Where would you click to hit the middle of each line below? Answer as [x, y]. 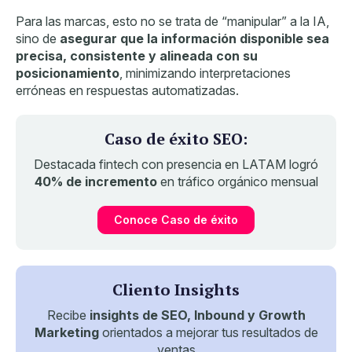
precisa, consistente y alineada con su [137, 55]
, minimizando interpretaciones [205, 73]
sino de [38, 38]
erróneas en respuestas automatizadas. [127, 90]
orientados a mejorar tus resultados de [208, 332]
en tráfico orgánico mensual [237, 181]
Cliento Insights [176, 289]
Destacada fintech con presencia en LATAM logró [176, 164]
